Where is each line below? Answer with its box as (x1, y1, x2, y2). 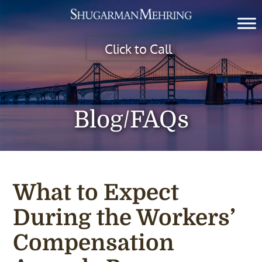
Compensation (13, 230, 175, 256)
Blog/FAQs (73, 106, 189, 133)
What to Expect (13, 180, 180, 205)
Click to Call (105, 40, 172, 57)
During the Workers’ (13, 205, 236, 230)
